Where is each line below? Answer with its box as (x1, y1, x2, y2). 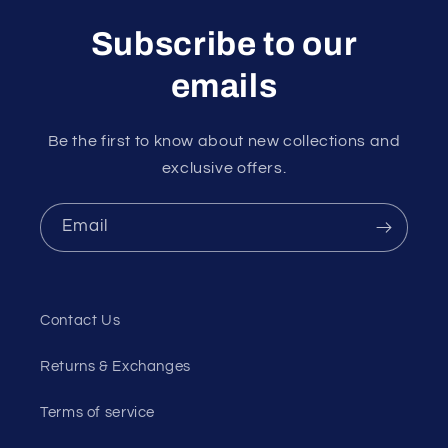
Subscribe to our (90, 25, 358, 62)
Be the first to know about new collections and (47, 132, 401, 149)
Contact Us (40, 312, 121, 328)
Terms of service (40, 404, 156, 420)
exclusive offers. (161, 159, 287, 176)
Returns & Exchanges (40, 358, 191, 374)
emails (170, 67, 278, 104)
